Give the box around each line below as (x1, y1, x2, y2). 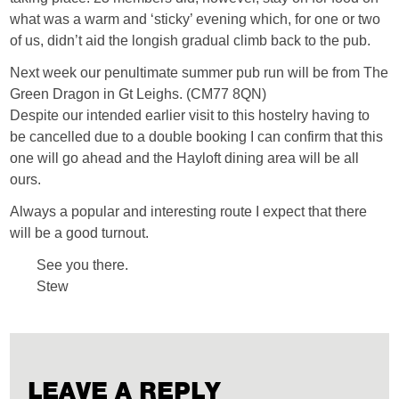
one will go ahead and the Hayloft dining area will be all (10, 151, 360, 166)
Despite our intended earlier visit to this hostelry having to (10, 108, 370, 123)
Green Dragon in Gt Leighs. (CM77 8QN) (10, 86, 267, 102)
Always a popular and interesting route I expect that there (10, 204, 368, 219)
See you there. (37, 257, 129, 273)
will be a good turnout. (10, 225, 150, 240)
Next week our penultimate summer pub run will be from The (10, 65, 389, 80)
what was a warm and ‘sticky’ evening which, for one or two (10, 12, 381, 27)
